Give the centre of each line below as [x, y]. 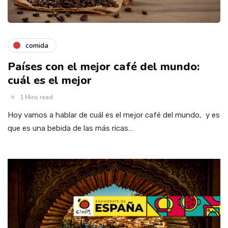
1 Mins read [36, 97]
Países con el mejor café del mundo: [104, 67]
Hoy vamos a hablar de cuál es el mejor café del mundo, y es [114, 115]
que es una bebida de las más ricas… [70, 129]
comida [37, 45]
